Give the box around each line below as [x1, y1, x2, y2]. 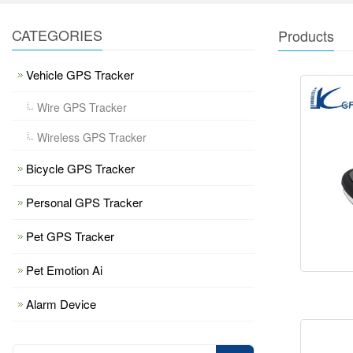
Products [277, 25, 334, 46]
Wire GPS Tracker [37, 99, 127, 115]
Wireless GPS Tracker [37, 129, 147, 145]
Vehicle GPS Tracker [26, 66, 134, 83]
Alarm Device [26, 295, 96, 312]
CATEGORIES [12, 24, 102, 45]
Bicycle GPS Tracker [26, 160, 135, 176]
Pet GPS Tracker [26, 228, 114, 244]
